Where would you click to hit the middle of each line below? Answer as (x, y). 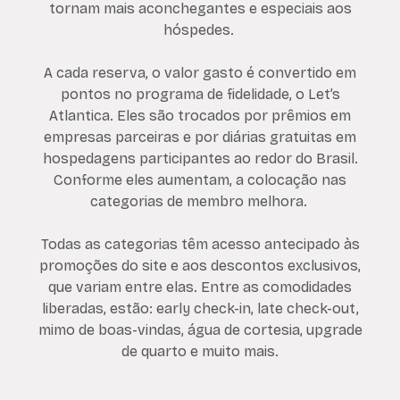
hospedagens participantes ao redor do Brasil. (200, 158)
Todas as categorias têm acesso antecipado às (200, 244)
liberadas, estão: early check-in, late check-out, (200, 308)
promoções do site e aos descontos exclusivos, (200, 265)
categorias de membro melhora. (200, 201)
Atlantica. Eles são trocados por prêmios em (200, 115)
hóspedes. (200, 29)
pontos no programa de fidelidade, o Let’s (200, 94)
